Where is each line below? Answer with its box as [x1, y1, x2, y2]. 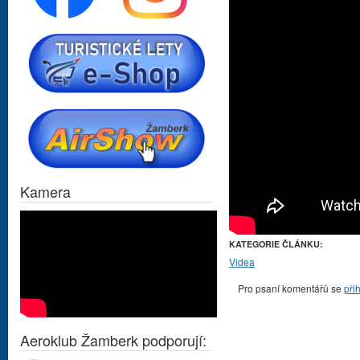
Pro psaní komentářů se [237, 281, 344, 295]
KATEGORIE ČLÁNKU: [229, 238, 325, 250]
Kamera [20, 180, 71, 202]
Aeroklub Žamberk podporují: [20, 329, 207, 350]
